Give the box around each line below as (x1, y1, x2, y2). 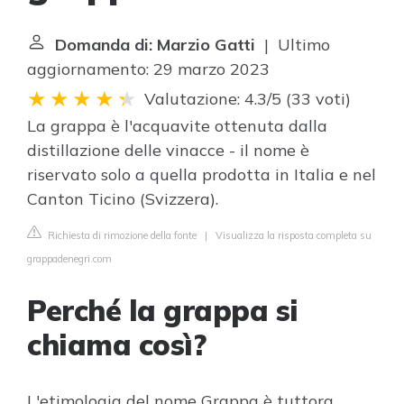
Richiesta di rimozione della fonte (45, 229, 197, 242)
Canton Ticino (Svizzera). (27, 188, 218, 209)
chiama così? (27, 326, 206, 363)
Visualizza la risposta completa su (216, 229, 372, 242)
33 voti (291, 88, 345, 109)
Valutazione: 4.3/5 (144, 88, 281, 109)
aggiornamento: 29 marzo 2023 (27, 59, 270, 79)
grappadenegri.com (27, 252, 112, 265)
